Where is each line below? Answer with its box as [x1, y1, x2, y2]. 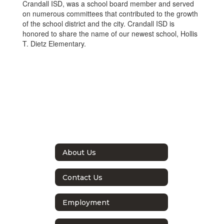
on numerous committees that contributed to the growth [22, 8, 198, 18]
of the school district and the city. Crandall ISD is [22, 18, 174, 28]
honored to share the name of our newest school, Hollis [22, 28, 197, 38]
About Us [62, 147, 96, 157]
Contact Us [62, 172, 102, 182]
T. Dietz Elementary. [22, 38, 86, 48]
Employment [62, 197, 109, 207]
